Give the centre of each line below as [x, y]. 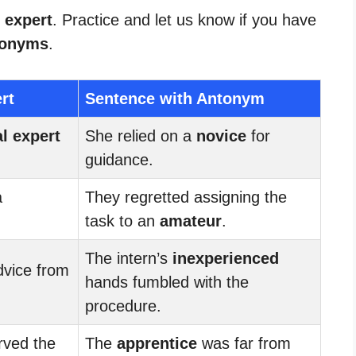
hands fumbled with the [167, 282]
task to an [122, 221]
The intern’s [129, 258]
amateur [191, 221]
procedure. [123, 306]
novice [221, 135]
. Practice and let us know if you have [184, 19]
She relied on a [141, 135]
